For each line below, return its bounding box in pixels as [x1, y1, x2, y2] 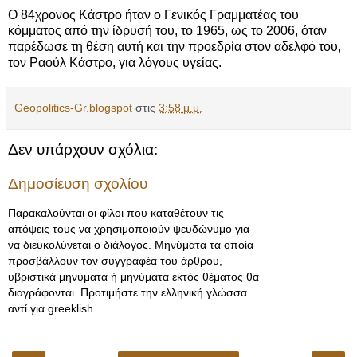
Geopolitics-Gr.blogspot [14, 100, 132, 114]
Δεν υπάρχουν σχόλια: [8, 140, 158, 158]
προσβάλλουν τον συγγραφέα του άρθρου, [8, 253, 222, 267]
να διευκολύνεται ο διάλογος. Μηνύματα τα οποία [8, 237, 253, 251]
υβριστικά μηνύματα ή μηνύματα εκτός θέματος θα [8, 269, 259, 283]
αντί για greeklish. [8, 301, 96, 315]
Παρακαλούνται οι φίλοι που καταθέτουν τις [8, 206, 224, 219]
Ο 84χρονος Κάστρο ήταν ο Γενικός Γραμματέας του [8, 7, 299, 22]
